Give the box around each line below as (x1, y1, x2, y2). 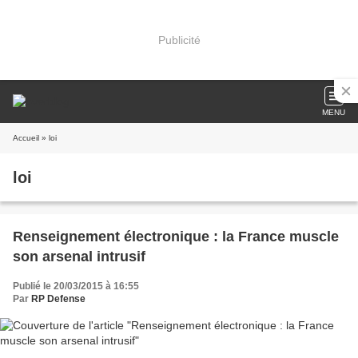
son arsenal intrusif (13, 249, 145, 265)
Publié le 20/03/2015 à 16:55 (13, 280, 139, 292)
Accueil (13, 133, 39, 142)
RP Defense (31, 293, 86, 304)
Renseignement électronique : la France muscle (13, 229, 339, 245)
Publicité (157, 33, 201, 46)
